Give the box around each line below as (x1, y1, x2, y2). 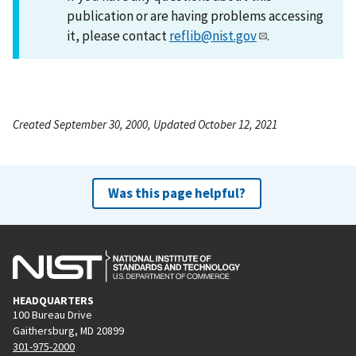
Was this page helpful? (107, 184, 246, 202)
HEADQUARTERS (13, 292, 94, 308)
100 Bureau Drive (13, 307, 92, 322)
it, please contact (67, 26, 169, 44)
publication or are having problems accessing (67, 6, 323, 25)
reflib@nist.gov (169, 26, 257, 44)
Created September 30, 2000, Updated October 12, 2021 (13, 116, 277, 132)
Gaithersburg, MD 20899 (13, 323, 124, 338)
